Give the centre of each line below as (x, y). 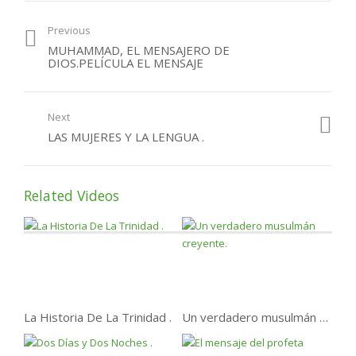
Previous (69, 31)
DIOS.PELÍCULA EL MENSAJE (126, 63)
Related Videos (72, 196)
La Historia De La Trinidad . (98, 317)
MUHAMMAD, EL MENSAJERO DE (139, 50)
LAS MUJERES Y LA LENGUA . (126, 137)
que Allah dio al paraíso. (95, 33)
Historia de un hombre (93, 20)
